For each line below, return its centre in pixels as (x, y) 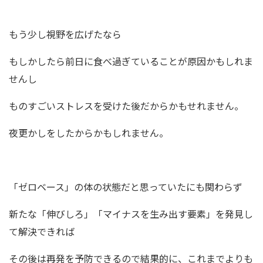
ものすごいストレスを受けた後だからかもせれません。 (126, 106)
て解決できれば (42, 231)
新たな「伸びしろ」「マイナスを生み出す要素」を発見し (131, 214)
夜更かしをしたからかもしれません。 (89, 133)
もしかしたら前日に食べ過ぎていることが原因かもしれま (131, 61)
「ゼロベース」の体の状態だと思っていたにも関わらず (126, 187)
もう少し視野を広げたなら (65, 34)
